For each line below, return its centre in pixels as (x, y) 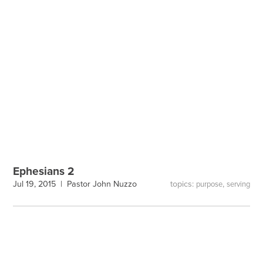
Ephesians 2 (44, 171)
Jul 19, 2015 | (40, 184)
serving (238, 184)
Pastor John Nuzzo (102, 184)
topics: (183, 184)
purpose (209, 184)
